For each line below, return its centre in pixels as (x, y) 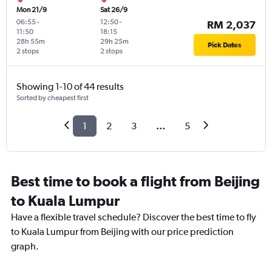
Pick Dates (225, 45)
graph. (25, 246)
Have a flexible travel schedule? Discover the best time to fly (134, 217)
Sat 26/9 (114, 10)
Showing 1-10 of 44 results (70, 87)
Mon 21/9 (32, 10)
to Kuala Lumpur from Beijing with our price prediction (122, 232)
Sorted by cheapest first (53, 98)
